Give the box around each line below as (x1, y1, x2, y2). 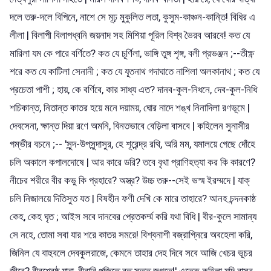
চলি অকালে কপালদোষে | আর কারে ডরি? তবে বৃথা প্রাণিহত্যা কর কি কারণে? (10, 155, 255, 168)
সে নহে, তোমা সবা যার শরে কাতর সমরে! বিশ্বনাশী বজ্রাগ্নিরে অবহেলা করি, (10, 228, 252, 241)
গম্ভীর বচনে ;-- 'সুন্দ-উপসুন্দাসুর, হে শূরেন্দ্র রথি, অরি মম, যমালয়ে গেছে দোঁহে (10, 137, 255, 150)
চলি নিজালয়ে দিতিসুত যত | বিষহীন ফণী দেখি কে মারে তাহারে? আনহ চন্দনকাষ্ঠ (10, 192, 256, 204)
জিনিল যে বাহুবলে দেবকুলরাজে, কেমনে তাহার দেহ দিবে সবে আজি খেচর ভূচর (10, 246, 252, 259)
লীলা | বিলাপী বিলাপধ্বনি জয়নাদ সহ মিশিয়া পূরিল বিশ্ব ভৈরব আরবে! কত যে (10, 28, 250, 41)
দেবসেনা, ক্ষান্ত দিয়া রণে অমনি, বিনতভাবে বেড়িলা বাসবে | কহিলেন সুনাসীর (10, 119, 249, 132)
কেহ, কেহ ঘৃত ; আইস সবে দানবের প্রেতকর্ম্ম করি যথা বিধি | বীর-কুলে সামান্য (10, 210, 256, 223)
